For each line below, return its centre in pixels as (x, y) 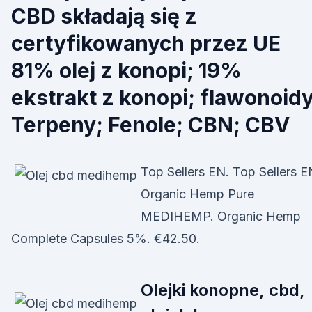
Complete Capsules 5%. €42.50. (106, 239)
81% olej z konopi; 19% (126, 70)
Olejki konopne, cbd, (223, 290)
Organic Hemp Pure (197, 194)
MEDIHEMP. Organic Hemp (221, 216)
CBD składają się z (104, 16)
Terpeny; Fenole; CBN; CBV (153, 125)
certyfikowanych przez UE (146, 43)
